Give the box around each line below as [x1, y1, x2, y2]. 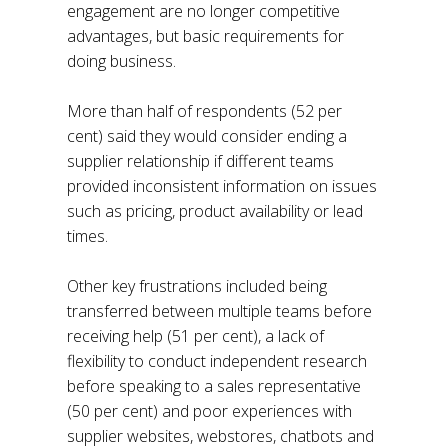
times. [67, 225, 113, 248]
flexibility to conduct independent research [67, 350, 368, 373]
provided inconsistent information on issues [67, 175, 378, 198]
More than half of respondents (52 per [67, 100, 343, 123]
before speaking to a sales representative [67, 375, 362, 398]
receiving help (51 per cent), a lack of [67, 325, 325, 348]
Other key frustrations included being [67, 275, 328, 298]
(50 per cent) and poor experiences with [67, 400, 353, 423]
